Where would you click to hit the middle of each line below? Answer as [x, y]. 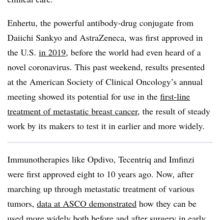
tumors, [22, 203]
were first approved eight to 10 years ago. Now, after [100, 174]
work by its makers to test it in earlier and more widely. [106, 126]
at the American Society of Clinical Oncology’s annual [105, 82]
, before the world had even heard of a [133, 52]
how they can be [166, 203]
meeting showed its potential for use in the [84, 96]
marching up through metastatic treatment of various [101, 189]
